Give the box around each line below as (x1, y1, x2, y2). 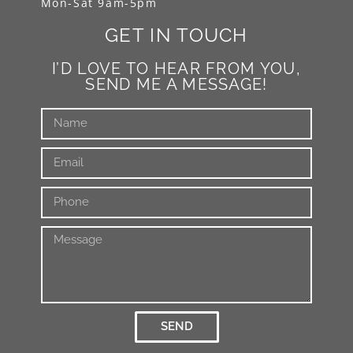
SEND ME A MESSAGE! (85, 74, 268, 94)
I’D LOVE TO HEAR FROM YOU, (52, 58, 301, 78)
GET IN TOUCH (105, 23, 248, 46)
